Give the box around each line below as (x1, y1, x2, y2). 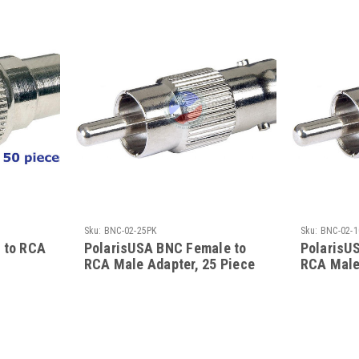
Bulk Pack (83, 271, 145, 288)
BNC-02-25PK (103, 224, 157, 236)
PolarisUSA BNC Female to (83, 239, 247, 256)
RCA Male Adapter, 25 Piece (83, 255, 256, 272)
